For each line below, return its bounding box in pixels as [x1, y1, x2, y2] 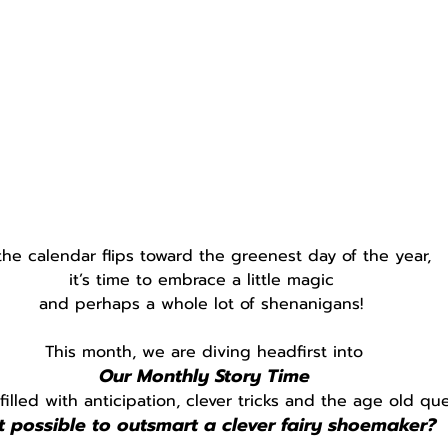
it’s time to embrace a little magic [68, 267, 340, 292]
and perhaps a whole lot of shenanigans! [39, 291, 369, 316]
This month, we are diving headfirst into [45, 339, 363, 364]
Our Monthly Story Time [98, 361, 310, 390]
